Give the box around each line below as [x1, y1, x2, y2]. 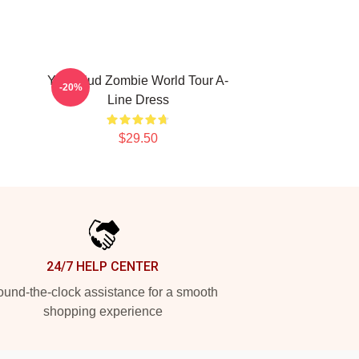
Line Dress [107, 93, 169, 107]
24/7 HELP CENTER [46, 259, 159, 274]
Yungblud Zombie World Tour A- [47, 74, 228, 87]
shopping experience [42, 305, 163, 318]
